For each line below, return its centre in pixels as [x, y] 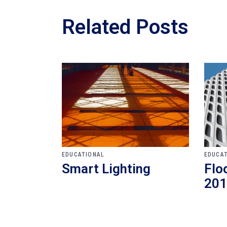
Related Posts [125, 27]
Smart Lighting [106, 169]
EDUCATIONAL [83, 155]
